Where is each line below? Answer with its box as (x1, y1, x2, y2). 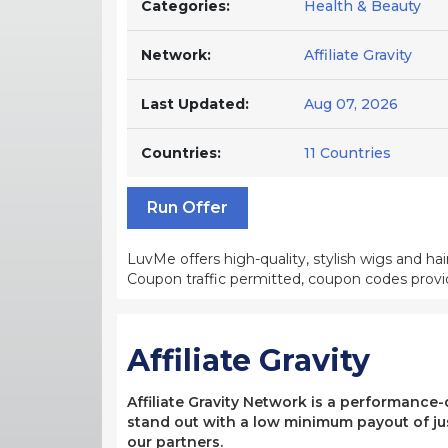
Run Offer (147, 197, 228, 217)
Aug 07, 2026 (304, 94, 398, 113)
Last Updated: (141, 94, 249, 113)
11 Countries (304, 143, 391, 162)
